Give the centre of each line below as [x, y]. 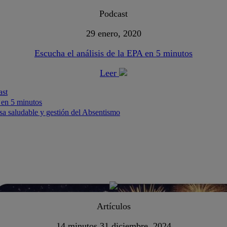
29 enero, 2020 [113, 34]
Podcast [113, 14]
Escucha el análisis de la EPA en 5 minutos [113, 53]
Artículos [113, 206]
